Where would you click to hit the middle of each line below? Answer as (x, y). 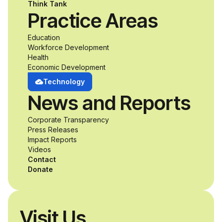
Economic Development (67, 67)
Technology (64, 82)
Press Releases (53, 130)
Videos (39, 150)
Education (44, 38)
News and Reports (109, 103)
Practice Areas (93, 21)
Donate (40, 169)
